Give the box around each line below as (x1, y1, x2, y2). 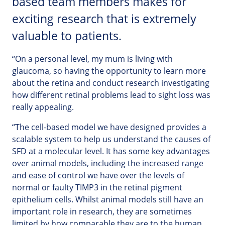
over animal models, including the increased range (12, 158, 203, 169)
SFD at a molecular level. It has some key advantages (12, 146, 210, 157)
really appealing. (12, 101, 74, 113)
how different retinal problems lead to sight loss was (12, 89, 210, 101)
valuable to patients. (12, 28, 122, 44)
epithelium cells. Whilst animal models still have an (12, 194, 203, 205)
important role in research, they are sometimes (12, 206, 192, 217)
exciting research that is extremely (12, 11, 196, 27)
